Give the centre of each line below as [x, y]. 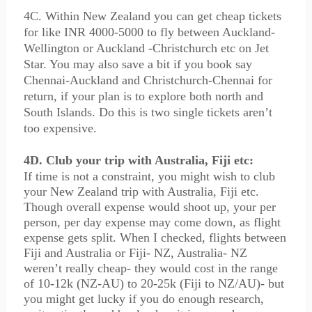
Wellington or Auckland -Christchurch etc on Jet [146, 48]
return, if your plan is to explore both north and [143, 96]
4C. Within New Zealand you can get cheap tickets [152, 16]
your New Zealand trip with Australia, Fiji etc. [141, 192]
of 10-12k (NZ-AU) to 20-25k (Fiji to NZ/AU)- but [154, 283]
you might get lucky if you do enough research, [143, 299]
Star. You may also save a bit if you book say [138, 64]
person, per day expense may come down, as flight [152, 222]
